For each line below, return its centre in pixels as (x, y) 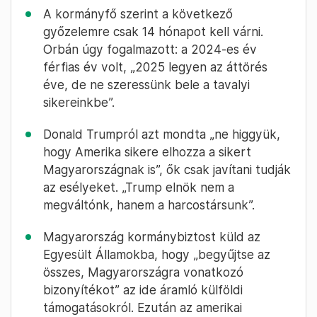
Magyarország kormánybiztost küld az (152, 237)
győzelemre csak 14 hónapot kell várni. (153, 32)
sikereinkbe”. (79, 103)
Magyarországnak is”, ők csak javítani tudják (167, 170)
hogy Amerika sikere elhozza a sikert (147, 152)
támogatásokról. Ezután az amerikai (143, 308)
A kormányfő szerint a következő (138, 14)
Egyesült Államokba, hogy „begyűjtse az (157, 255)
